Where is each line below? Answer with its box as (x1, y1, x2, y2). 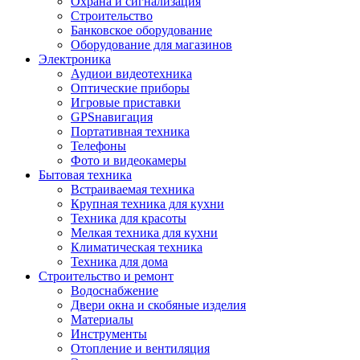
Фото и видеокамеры (71, 153, 186, 167)
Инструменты (71, 326, 147, 341)
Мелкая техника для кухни (71, 225, 218, 239)
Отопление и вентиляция (71, 341, 210, 355)
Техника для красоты (71, 211, 186, 225)
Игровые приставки (71, 95, 181, 109)
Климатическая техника (71, 239, 202, 254)
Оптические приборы (71, 80, 190, 95)
